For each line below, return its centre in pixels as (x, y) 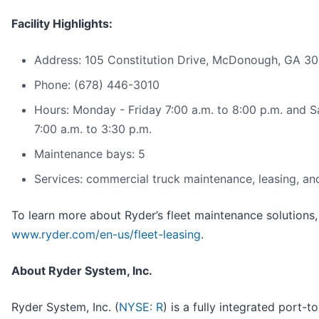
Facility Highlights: (62, 23)
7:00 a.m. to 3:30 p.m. (93, 129)
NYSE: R (141, 307)
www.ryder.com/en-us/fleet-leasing (106, 234)
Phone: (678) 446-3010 (97, 84)
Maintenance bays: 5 (90, 153)
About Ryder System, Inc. (82, 270)
